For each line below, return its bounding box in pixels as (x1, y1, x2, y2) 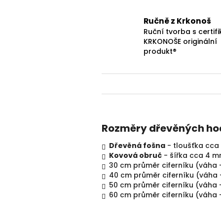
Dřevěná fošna (109, 141, 165, 151)
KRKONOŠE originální (144, 37, 217, 47)
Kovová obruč (109, 150, 162, 161)
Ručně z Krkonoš (144, 16, 211, 27)
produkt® (144, 46, 177, 57)
